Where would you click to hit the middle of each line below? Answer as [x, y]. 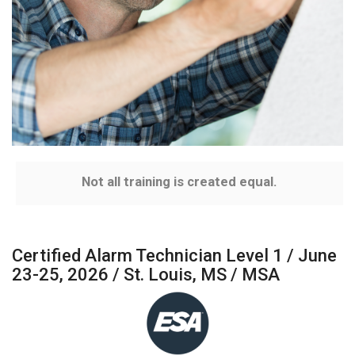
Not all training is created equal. [179, 181]
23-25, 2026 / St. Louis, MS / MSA [146, 274]
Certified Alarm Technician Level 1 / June [174, 255]
